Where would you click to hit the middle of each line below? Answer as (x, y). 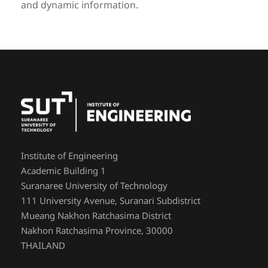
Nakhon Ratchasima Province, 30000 (97, 231)
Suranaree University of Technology (94, 186)
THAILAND (43, 246)
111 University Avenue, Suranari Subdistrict (111, 201)
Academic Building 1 (63, 171)
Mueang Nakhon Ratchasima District (96, 216)
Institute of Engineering (69, 156)
